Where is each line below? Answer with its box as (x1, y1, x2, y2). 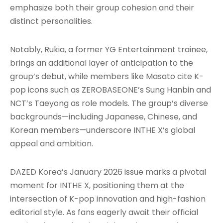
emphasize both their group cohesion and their (10, 1, 194, 13)
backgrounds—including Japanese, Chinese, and (10, 111, 197, 122)
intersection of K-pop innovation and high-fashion (10, 193, 206, 205)
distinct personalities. (10, 15, 93, 27)
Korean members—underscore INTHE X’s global (10, 124, 195, 136)
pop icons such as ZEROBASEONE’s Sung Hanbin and (10, 84, 211, 96)
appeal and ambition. (10, 137, 93, 149)
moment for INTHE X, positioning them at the (10, 179, 184, 191)
